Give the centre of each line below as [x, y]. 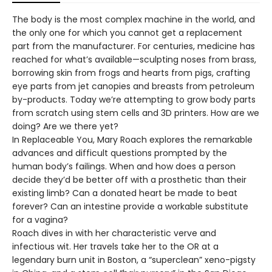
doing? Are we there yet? [65, 127]
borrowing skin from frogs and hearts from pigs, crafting [131, 73]
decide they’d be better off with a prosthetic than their [129, 180]
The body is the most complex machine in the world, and [134, 20]
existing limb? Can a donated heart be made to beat [125, 193]
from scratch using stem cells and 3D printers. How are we [136, 113]
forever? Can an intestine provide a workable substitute [130, 207]
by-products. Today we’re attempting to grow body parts [134, 100]
